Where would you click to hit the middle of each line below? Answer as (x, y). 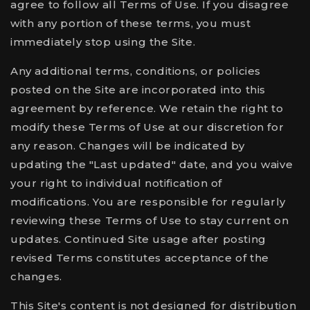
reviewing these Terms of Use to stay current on (150, 220)
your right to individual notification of (117, 183)
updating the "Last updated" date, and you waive (152, 164)
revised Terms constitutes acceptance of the (140, 258)
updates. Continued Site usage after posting (138, 239)
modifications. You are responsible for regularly (148, 202)
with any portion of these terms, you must (131, 23)
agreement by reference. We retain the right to (147, 108)
